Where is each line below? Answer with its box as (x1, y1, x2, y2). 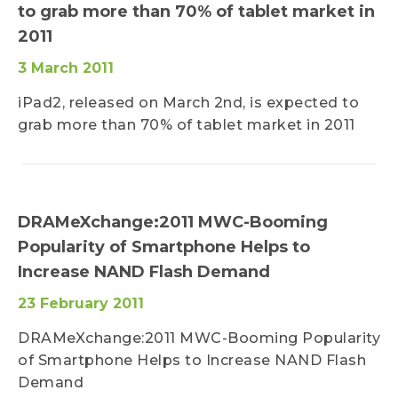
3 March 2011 (18, 60, 114, 76)
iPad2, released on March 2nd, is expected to (18, 94, 359, 111)
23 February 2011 (18, 295, 144, 312)
